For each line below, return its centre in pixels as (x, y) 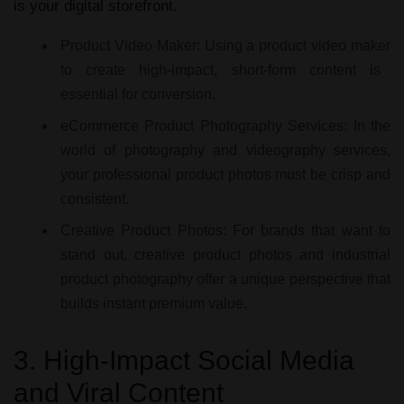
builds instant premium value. (154, 303)
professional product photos (182, 174)
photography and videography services (256, 150)
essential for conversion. (138, 94)
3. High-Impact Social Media (184, 360)
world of (92, 150)
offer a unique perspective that (291, 279)
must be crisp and (331, 174)
